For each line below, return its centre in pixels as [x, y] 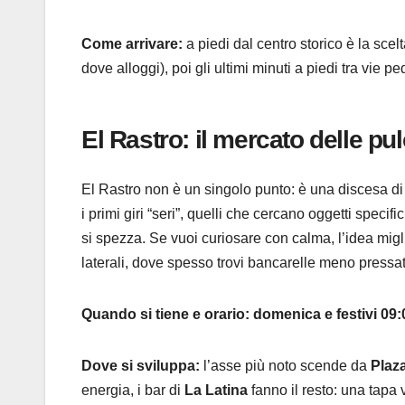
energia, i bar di [133, 390]
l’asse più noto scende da [285, 365]
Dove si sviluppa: [141, 365]
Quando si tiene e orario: [165, 314]
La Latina [216, 390]
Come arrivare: [132, 44]
